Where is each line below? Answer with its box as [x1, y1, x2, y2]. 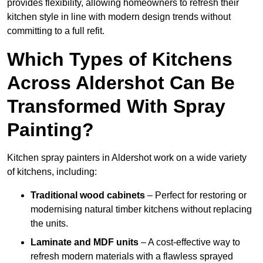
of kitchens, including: [7, 167, 97, 177]
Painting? [7, 119, 94, 141]
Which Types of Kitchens [7, 49, 232, 70]
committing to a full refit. [7, 26, 104, 36]
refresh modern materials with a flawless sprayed [31, 251, 233, 262]
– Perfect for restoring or [145, 190, 247, 201]
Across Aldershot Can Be [7, 72, 235, 94]
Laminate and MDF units [31, 237, 139, 248]
